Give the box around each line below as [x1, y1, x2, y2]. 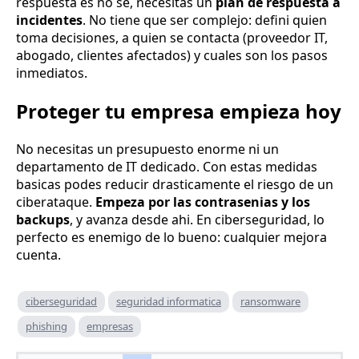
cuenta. [16, 245, 61, 264]
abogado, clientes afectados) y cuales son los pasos [16, 46, 328, 64]
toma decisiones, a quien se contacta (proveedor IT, [16, 28, 328, 46]
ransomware [240, 293, 301, 309]
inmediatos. [16, 63, 87, 82]
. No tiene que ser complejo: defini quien [83, 10, 327, 29]
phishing [26, 318, 67, 333]
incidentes [16, 10, 83, 29]
